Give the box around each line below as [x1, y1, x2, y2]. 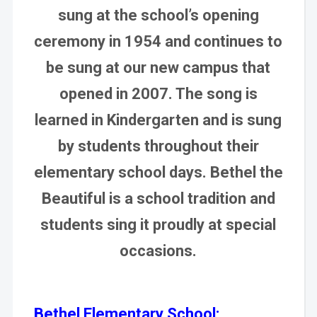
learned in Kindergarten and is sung [35, 111, 282, 129]
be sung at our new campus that [46, 59, 271, 77]
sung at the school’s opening [57, 6, 259, 25]
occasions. [120, 242, 197, 260]
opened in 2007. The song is [59, 85, 258, 103]
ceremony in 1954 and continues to [34, 33, 283, 51]
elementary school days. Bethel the [33, 163, 283, 182]
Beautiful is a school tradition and [41, 190, 275, 208]
